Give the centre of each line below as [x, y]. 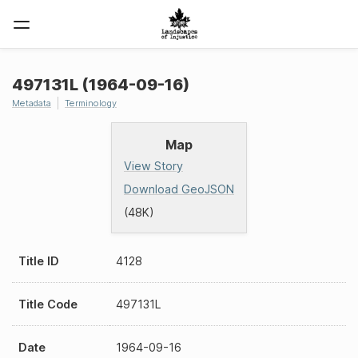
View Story [153, 166]
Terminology [91, 103]
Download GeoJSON [179, 189]
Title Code [48, 304]
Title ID [39, 261]
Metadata [32, 103]
